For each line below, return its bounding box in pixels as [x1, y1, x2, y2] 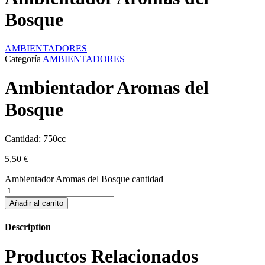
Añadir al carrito [9, 198, 63, 208]
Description [5, 222, 51, 232]
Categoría [5, 53, 41, 64]
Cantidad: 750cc [5, 133, 66, 144]
